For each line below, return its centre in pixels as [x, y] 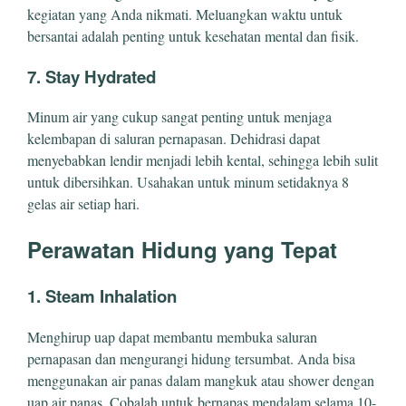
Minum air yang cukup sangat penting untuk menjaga [179, 117]
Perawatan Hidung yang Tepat [182, 250]
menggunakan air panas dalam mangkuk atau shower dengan [201, 380]
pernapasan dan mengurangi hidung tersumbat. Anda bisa [191, 358]
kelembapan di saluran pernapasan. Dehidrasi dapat [174, 139]
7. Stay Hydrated [92, 76]
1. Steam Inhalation [102, 296]
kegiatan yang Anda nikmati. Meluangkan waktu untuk [185, 14]
